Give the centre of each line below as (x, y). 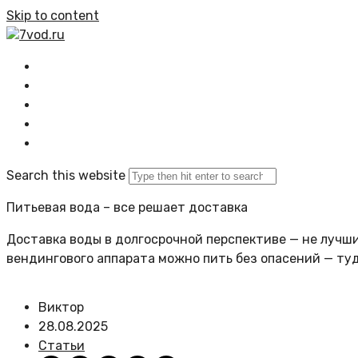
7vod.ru (42, 35)
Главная (78, 67)
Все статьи (89, 86)
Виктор (61, 307)
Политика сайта (107, 124)
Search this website (66, 175)
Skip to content (53, 16)
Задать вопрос (102, 105)
